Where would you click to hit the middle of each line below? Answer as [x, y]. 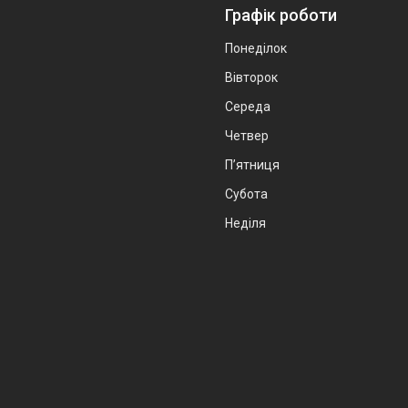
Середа [248, 106]
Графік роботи [281, 15]
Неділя [245, 223]
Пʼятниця [252, 164]
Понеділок [256, 48]
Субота [246, 194]
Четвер [247, 135]
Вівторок [251, 77]
